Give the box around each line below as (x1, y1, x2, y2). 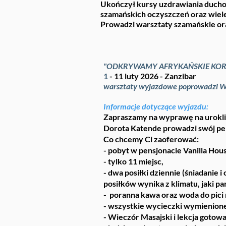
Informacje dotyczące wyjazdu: (103, 101, 208, 111)
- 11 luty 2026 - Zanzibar (108, 71, 196, 81)
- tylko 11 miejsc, (103, 156, 163, 166)
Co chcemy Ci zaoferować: (103, 134, 199, 144)
